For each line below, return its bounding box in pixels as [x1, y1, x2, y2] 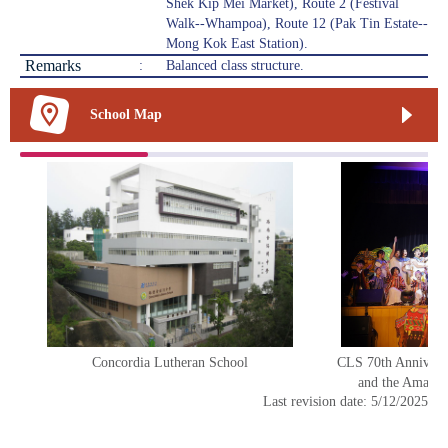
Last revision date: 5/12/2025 [263, 394, 428, 410]
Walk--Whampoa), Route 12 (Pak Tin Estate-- [166, 16, 428, 32]
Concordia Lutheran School [92, 355, 248, 371]
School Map [90, 107, 162, 123]
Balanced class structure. [166, 58, 304, 74]
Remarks [25, 57, 81, 75]
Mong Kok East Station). [166, 36, 308, 52]
